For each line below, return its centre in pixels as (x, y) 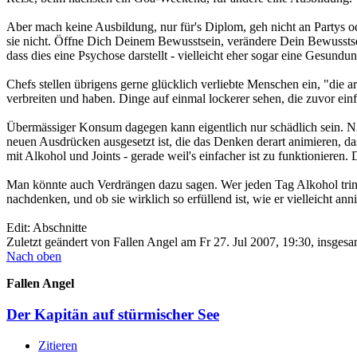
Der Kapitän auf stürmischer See (113, 315)
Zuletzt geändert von (60, 242)
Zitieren (58, 345)
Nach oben (34, 257)
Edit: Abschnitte (47, 228)
